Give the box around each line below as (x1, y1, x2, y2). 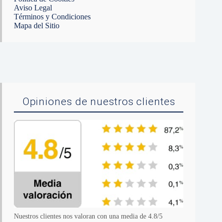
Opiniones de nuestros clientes (22, 95, 175, 108)
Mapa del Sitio (14, 21, 59, 30)
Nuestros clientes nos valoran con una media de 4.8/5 (14, 213, 163, 220)
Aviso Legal (14, 3, 52, 12)
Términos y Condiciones (14, 12, 91, 21)
